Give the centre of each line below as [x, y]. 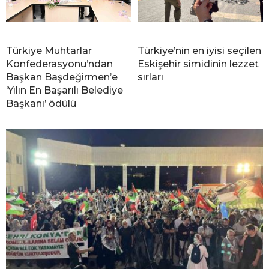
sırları [150, 77]
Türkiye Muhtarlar [49, 51]
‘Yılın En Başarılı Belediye [65, 91]
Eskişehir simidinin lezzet [198, 64]
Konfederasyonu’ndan [59, 64]
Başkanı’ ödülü [41, 104]
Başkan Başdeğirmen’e [62, 77]
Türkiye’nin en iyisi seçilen [199, 51]
